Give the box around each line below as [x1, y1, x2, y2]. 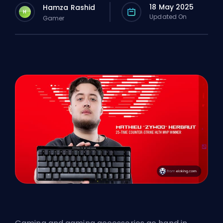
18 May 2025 [149, 2, 194, 12]
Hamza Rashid [43, 2, 96, 12]
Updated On [149, 12, 187, 21]
